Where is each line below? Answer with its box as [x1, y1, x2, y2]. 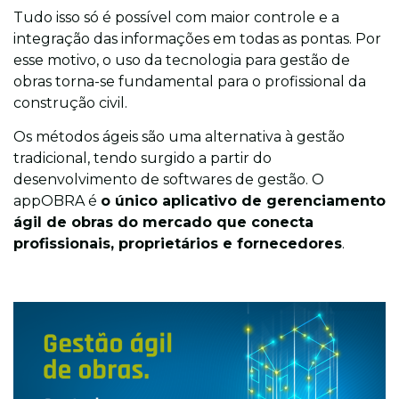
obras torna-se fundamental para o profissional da [13, 72, 366, 90]
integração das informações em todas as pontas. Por [13, 29, 381, 47]
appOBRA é [13, 192, 101, 210]
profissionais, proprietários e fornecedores [13, 235, 342, 253]
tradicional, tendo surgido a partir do [13, 150, 272, 167]
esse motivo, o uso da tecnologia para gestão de [13, 51, 350, 69]
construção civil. [13, 94, 127, 111]
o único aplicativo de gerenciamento [101, 192, 386, 210]
